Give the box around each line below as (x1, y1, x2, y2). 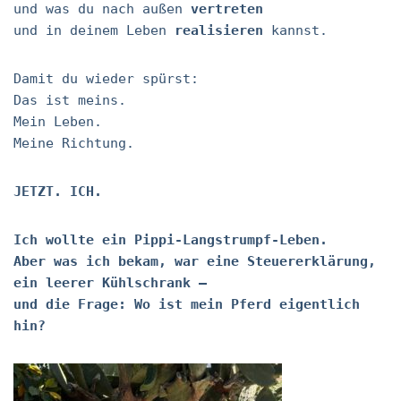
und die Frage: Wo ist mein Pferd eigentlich (13, 296, 360, 312)
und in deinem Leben (13, 22, 166, 38)
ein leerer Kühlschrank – (13, 275, 207, 291)
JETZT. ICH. (13, 183, 102, 200)
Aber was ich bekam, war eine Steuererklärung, (13, 253, 376, 269)
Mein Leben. (13, 114, 102, 130)
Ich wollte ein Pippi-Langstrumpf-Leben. (13, 232, 328, 248)
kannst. (263, 22, 328, 38)
